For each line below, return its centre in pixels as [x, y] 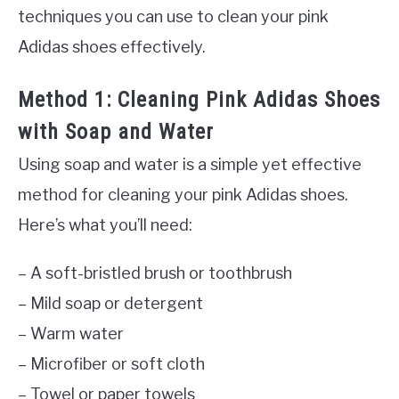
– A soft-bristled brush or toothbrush [155, 273]
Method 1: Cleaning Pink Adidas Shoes [199, 99]
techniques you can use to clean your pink [173, 16]
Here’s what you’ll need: [105, 224]
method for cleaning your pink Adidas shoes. [183, 194]
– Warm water [71, 333]
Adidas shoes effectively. [112, 46]
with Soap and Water [116, 131]
